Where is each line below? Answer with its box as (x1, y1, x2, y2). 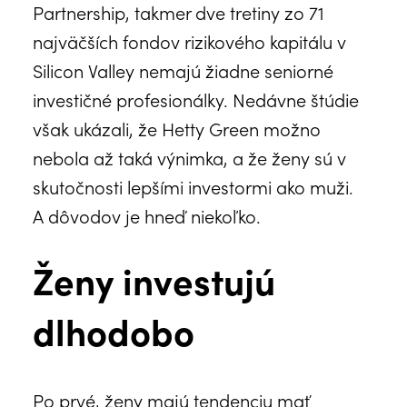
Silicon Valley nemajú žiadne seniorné (33, 56, 333, 83)
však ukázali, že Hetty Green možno (33, 114, 321, 141)
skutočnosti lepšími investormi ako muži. (33, 173, 353, 199)
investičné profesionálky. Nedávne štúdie (33, 85, 359, 112)
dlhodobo (33, 304, 194, 356)
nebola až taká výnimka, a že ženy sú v (33, 144, 346, 170)
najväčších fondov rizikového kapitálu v (33, 27, 346, 54)
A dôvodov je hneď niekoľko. (33, 202, 261, 228)
